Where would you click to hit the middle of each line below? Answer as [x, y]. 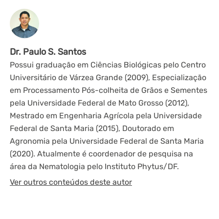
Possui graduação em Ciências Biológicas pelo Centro [108, 65]
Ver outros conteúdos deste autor [71, 182]
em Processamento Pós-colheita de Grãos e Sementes [109, 90]
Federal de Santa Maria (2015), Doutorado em [92, 128]
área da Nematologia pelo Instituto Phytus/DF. [94, 166]
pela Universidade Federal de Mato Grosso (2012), [99, 103]
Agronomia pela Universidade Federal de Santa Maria [107, 141]
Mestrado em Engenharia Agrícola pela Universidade [106, 115]
